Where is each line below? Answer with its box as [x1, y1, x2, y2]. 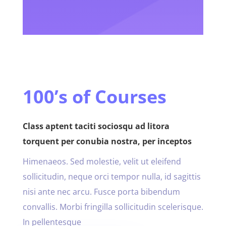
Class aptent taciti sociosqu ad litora [22, 120, 169, 132]
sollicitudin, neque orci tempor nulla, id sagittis [22, 171, 201, 182]
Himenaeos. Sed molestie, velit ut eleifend [22, 155, 181, 167]
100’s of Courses [22, 84, 166, 109]
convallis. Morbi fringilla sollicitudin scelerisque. [22, 201, 203, 212]
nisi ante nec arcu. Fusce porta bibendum [22, 186, 180, 197]
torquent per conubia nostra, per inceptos [22, 135, 192, 147]
